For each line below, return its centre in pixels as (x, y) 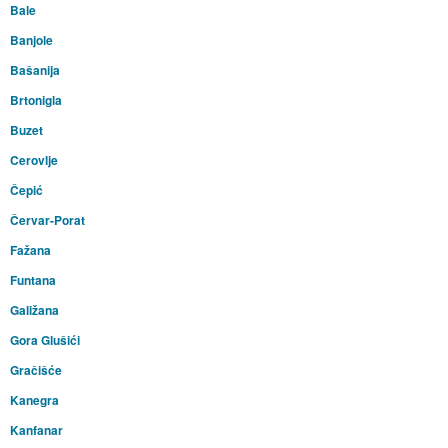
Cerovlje (33, 160)
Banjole (31, 40)
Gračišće (35, 370)
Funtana (32, 280)
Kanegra (34, 400)
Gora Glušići (44, 340)
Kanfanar (36, 430)
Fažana (30, 250)
